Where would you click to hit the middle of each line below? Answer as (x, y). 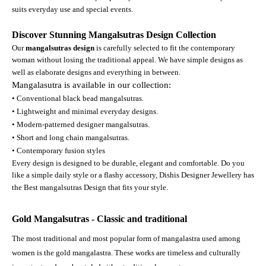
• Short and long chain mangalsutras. (71, 137)
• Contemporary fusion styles (58, 150)
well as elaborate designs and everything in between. (96, 72)
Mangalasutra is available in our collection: (91, 85)
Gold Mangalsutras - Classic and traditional (99, 218)
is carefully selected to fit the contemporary (165, 47)
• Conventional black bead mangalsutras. (78, 98)
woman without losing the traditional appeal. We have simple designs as (127, 59)
